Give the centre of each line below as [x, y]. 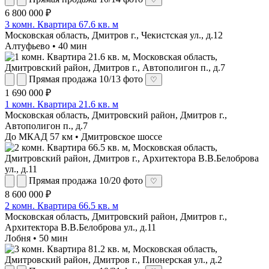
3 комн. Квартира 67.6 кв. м [62, 24]
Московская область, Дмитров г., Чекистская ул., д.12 [114, 35]
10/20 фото [121, 180]
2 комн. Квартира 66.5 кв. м [62, 205]
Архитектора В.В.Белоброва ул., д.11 [80, 227]
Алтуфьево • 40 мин [46, 46]
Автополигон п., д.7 [46, 125]
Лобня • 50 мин [36, 238]
